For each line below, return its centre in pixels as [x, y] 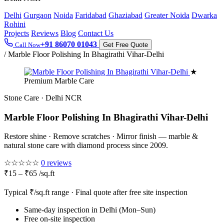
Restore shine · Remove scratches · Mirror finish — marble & [101, 136]
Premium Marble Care [59, 81]
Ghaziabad [125, 15]
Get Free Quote [125, 45]
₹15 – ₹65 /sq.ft [29, 173]
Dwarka [204, 15]
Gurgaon [37, 15]
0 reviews [56, 163]
